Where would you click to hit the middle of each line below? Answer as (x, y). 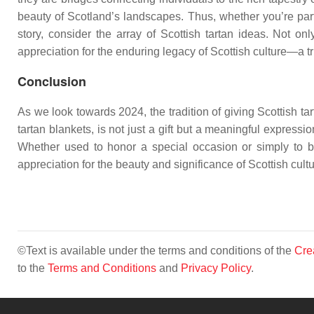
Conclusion (52, 81)
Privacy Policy (216, 268)
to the (33, 268)
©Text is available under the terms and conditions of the (156, 251)
